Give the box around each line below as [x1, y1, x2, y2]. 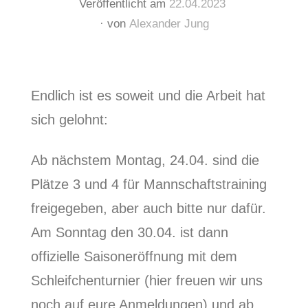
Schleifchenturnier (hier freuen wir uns [30, 272, 263, 288]
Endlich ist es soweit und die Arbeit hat [30, 87, 265, 103]
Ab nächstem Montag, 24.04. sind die [30, 152, 259, 168]
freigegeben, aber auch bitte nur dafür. [30, 200, 266, 216]
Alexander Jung [129, 17, 209, 31]
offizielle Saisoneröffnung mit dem [30, 248, 237, 264]
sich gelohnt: [30, 111, 108, 127]
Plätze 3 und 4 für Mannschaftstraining [30, 176, 267, 192]
